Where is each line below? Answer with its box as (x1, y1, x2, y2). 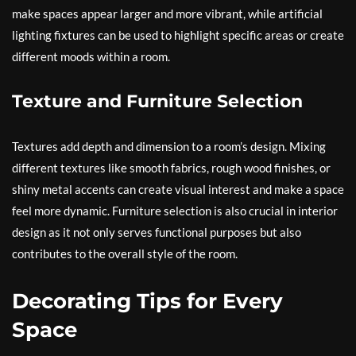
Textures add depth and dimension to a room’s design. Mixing (12, 139, 326, 154)
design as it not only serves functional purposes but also (12, 225, 301, 240)
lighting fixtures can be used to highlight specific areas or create (12, 28, 344, 43)
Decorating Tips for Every (12, 288, 283, 315)
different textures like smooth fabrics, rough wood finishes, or (12, 161, 331, 176)
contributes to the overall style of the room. (12, 246, 238, 261)
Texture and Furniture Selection (12, 91, 303, 113)
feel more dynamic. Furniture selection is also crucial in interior (12, 203, 338, 219)
